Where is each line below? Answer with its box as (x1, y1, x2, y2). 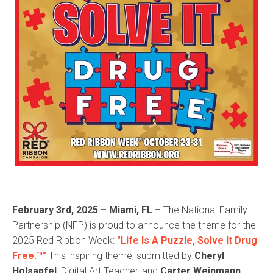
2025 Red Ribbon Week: (12, 235, 117, 246)
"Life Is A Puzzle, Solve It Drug (117, 235, 257, 246)
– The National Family (152, 204, 247, 216)
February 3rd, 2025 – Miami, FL (12, 204, 152, 216)
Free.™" (12, 250, 46, 261)
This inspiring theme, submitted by (46, 250, 194, 261)
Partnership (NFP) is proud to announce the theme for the (12, 219, 256, 231)
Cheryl (194, 250, 224, 261)
